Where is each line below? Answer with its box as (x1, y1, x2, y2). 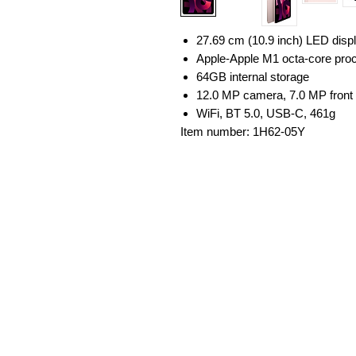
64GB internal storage (196, 70, 309, 84)
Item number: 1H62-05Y (180, 125, 305, 139)
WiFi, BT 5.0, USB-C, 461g (196, 106, 335, 121)
